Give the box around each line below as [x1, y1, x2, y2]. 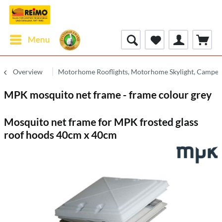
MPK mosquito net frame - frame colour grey [4, 88, 212, 101]
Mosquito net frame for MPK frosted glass [4, 115, 198, 128]
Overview [13, 67, 43, 76]
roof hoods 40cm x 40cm [4, 128, 117, 141]
